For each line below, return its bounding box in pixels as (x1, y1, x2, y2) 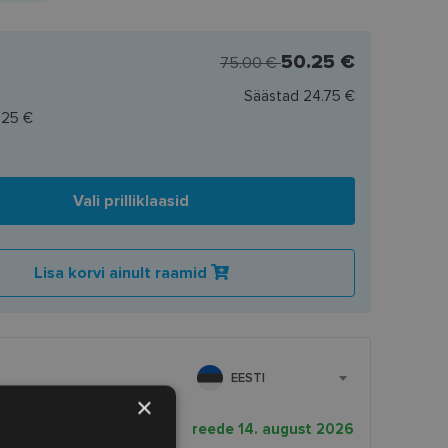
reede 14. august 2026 (191, 419, 354, 438)
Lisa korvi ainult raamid (33, 262, 211, 283)
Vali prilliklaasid (73, 190, 190, 211)
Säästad (243, 86, 303, 105)
